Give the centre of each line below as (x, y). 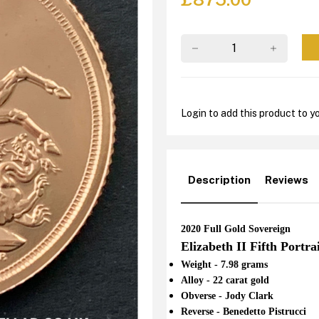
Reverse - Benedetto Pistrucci (244, 311)
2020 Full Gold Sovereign (236, 229)
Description (219, 179)
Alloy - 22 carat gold (225, 280)
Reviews (287, 179)
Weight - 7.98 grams (224, 264)
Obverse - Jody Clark (227, 296)
